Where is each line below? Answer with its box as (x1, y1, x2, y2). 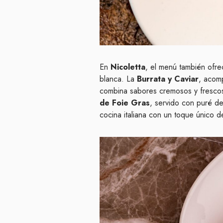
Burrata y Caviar (137, 73, 199, 85)
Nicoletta (111, 61, 145, 73)
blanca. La (100, 73, 137, 85)
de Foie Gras (100, 97, 150, 109)
